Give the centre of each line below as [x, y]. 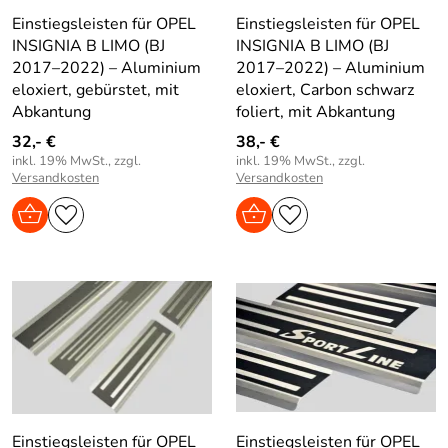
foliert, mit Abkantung [315, 111]
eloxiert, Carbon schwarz [325, 89]
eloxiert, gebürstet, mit [95, 89]
